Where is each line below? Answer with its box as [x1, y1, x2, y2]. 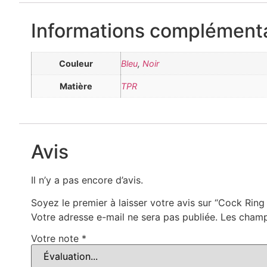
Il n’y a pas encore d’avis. [31, 173, 143, 186]
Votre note [31, 232, 82, 244]
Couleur [59, 58, 93, 69]
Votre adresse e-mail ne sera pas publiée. [31, 210, 218, 223]
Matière [60, 81, 92, 92]
